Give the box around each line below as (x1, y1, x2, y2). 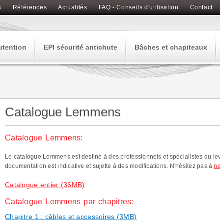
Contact (190, 4, 213, 11)
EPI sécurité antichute (44, 43, 117, 51)
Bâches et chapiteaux (135, 43, 207, 51)
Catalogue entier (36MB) (5, 181, 85, 189)
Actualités (58, 4, 87, 11)
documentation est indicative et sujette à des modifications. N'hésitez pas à (5, 163, 214, 169)
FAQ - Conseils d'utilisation (98, 4, 179, 11)
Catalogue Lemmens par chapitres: (5, 197, 134, 206)
